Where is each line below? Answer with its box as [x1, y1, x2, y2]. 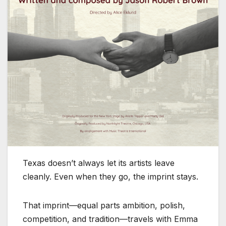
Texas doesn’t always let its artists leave [23, 158, 175, 168]
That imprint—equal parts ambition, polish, [23, 200, 185, 211]
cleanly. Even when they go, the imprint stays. [23, 172, 198, 182]
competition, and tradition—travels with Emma [23, 214, 198, 224]
